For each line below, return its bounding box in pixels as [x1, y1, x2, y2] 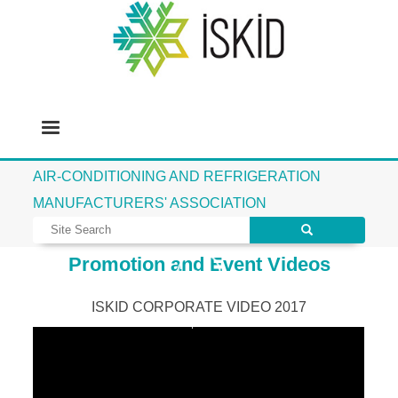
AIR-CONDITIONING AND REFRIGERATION [33, 168, 322, 184]
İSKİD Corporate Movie [147, 316, 251, 330]
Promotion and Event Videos [68, 252, 330, 275]
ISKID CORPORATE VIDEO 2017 [92, 298, 306, 314]
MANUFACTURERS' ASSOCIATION [33, 195, 267, 211]
